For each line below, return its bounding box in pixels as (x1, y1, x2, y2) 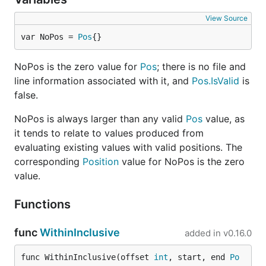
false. (14, 89, 38, 101)
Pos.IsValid (192, 75, 239, 87)
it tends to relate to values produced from (14, 127, 204, 139)
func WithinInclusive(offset (21, 252, 154, 262)
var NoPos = (21, 32, 78, 42)
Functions (14, 197, 74, 211)
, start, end (168, 252, 230, 262)
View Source (205, 14, 248, 23)
